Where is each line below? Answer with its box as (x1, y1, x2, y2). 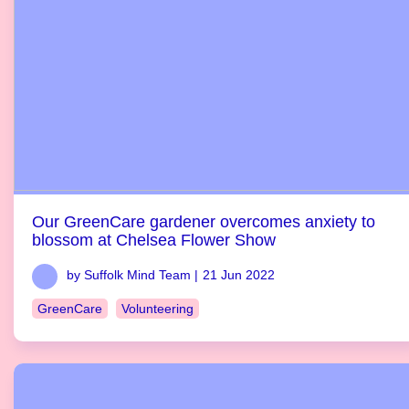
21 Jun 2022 (203, 267, 275, 282)
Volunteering (121, 300, 194, 316)
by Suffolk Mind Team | (67, 267, 198, 282)
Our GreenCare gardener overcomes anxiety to (32, 212, 375, 231)
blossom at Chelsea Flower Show (32, 230, 276, 249)
